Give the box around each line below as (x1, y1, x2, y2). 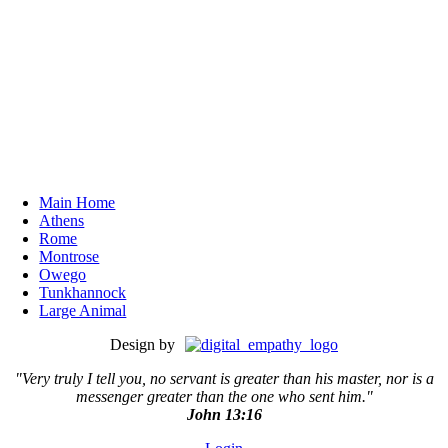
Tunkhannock (39, 284, 127, 302)
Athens (39, 212, 85, 230)
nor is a (385, 370, 434, 388)
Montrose (39, 248, 100, 266)
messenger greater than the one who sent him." (75, 388, 373, 406)
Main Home (39, 194, 116, 212)
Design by (110, 336, 175, 354)
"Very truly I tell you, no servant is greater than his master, (14, 370, 386, 388)
